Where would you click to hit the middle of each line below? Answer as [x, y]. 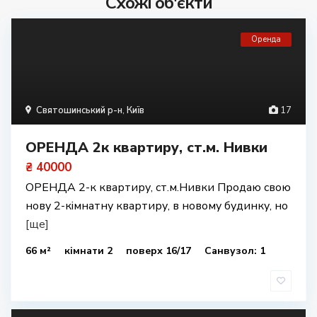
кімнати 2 [90, 251]
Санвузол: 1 [235, 251]
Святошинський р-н [79, 110]
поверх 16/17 [160, 251]
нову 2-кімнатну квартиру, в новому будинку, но [157, 206]
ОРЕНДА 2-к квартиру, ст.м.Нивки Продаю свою [158, 188]
